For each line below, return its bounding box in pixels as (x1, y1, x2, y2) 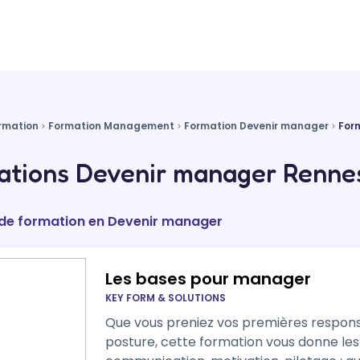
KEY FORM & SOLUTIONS (104, 291, 226, 305)
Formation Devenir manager (184, 119, 329, 133)
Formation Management (48, 119, 174, 133)
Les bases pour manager (104, 268, 311, 290)
